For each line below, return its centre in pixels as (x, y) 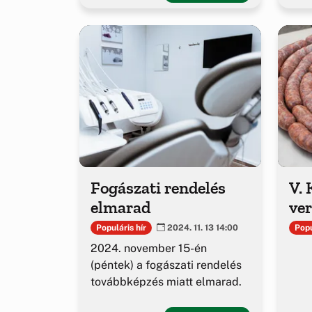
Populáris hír (121, 227)
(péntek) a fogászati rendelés (166, 265)
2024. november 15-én (149, 249)
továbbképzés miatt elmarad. (166, 282)
